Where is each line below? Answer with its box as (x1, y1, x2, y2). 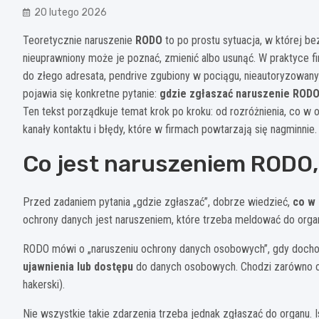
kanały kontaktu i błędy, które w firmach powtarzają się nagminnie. (23, 122, 317, 136)
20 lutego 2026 (34, 6, 107, 19)
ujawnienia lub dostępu (23, 259, 133, 273)
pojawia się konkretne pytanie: (23, 86, 159, 100)
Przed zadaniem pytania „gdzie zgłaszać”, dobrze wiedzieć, (23, 194, 293, 209)
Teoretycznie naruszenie (23, 33, 135, 47)
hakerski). (23, 277, 65, 291)
